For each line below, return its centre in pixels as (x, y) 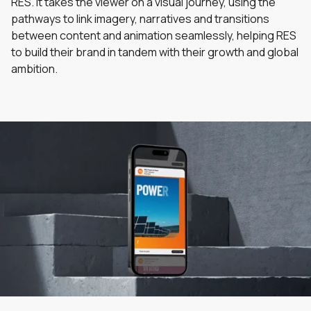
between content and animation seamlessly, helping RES (154, 35)
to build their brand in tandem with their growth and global (155, 52)
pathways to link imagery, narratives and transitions (140, 19)
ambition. (34, 69)
